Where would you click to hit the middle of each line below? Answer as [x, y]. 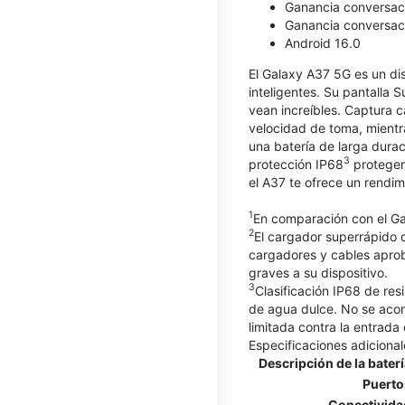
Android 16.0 [323, 42]
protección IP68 [296, 164]
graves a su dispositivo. [318, 272]
